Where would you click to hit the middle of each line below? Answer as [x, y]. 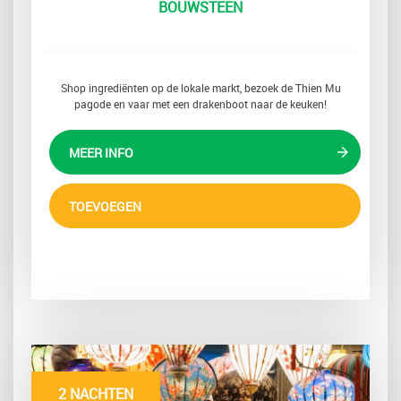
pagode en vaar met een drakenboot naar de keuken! [200, 104]
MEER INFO [101, 153]
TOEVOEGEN [105, 207]
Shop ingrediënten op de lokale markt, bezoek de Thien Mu [200, 88]
